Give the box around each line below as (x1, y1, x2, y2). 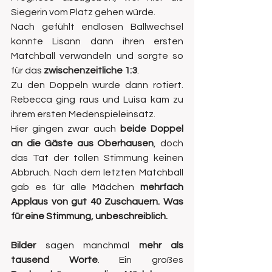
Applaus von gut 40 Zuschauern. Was (11, 197, 183, 206)
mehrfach (140, 182, 183, 192)
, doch (154, 138, 184, 148)
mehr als (138, 240, 183, 250)
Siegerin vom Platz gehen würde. (11, 7, 155, 17)
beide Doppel (120, 124, 184, 134)
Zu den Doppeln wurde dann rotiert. (11, 80, 183, 90)
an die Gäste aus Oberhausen (11, 138, 154, 148)
